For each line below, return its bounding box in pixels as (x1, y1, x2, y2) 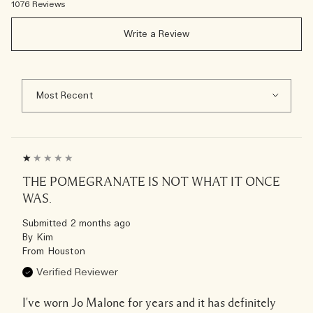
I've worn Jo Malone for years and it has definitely (22, 296, 276, 309)
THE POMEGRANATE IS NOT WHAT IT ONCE (22, 175, 280, 188)
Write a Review (123, 28, 190, 41)
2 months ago (70, 217, 131, 230)
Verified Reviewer (36, 265, 118, 279)
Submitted (22, 217, 71, 230)
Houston (48, 245, 85, 258)
